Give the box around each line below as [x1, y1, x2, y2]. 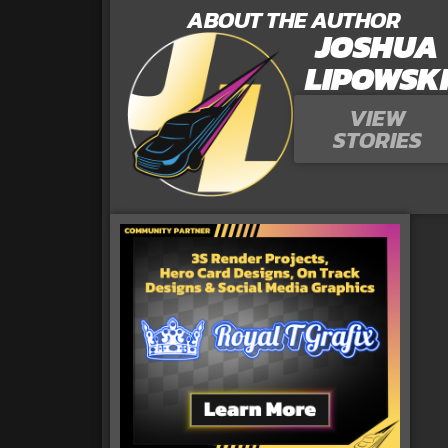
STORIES [332, 122, 422, 157]
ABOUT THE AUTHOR [187, 2, 401, 37]
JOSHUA [315, 22, 439, 71]
